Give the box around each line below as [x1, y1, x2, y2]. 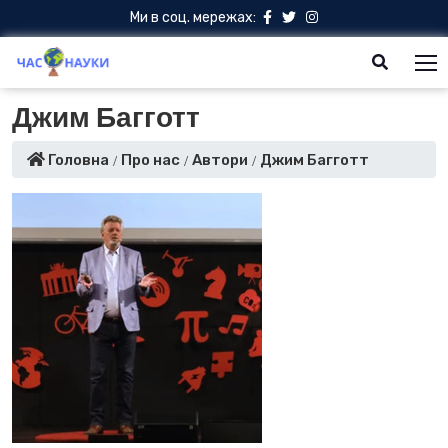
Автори [192, 151, 248, 169]
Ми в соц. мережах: [130, 9, 256, 26]
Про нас [121, 151, 180, 169]
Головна [45, 151, 109, 169]
